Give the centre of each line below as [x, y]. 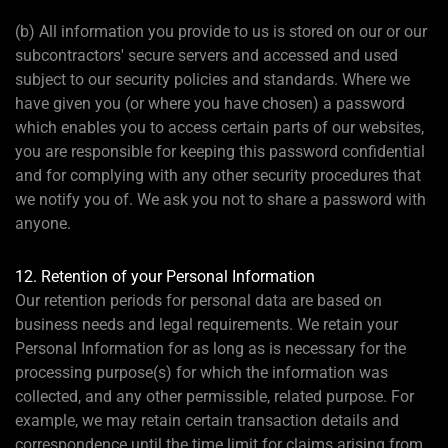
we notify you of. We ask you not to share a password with [220, 199]
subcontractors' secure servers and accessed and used [206, 55]
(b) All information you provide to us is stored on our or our [221, 31]
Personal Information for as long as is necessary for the [210, 348]
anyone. [43, 223]
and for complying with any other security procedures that [218, 175]
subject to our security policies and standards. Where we [212, 79]
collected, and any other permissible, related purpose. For [214, 396]
